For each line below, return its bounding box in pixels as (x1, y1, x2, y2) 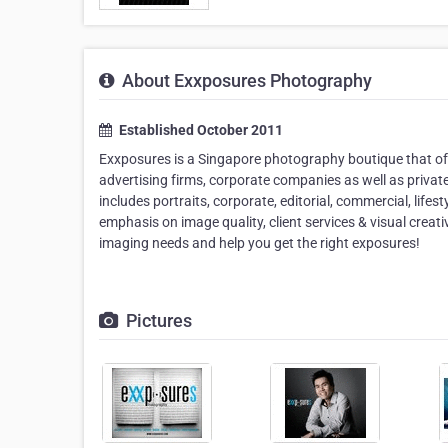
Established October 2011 (116, 122, 283, 138)
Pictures (122, 310, 192, 331)
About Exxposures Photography (118, 70, 372, 91)
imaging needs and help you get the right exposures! (99, 235, 420, 251)
